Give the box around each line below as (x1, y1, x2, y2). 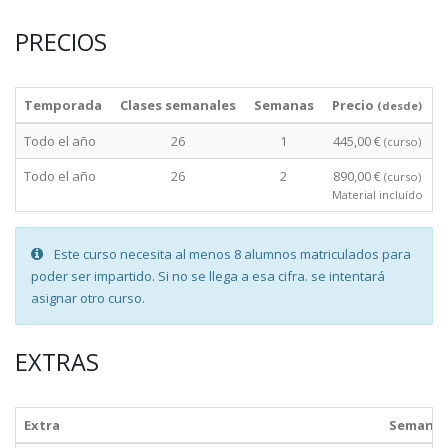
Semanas (253, 96, 314, 114)
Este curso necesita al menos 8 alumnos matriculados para (51, 245, 411, 263)
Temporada (24, 96, 102, 114)
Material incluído (331, 187, 423, 202)
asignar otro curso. (31, 289, 145, 307)
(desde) (377, 98, 422, 113)
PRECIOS (15, 26, 107, 58)
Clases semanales (120, 96, 236, 114)
